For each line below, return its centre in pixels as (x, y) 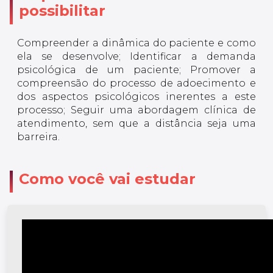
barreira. (38, 137)
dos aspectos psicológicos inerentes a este (136, 97)
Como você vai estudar (107, 179)
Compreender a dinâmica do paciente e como (136, 43)
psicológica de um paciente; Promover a (136, 70)
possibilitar (62, 11)
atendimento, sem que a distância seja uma (136, 124)
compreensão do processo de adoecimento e (136, 83)
